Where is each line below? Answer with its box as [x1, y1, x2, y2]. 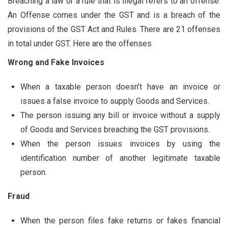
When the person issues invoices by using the [20, 139, 220, 149]
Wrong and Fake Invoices [8, 58, 104, 67]
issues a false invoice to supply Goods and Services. [20, 96, 209, 106]
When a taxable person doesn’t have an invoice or [20, 82, 220, 92]
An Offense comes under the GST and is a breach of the [8, 10, 220, 20]
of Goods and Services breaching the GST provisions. [20, 125, 210, 134]
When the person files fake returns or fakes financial [20, 216, 220, 225]
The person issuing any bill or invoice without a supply [20, 110, 220, 120]
